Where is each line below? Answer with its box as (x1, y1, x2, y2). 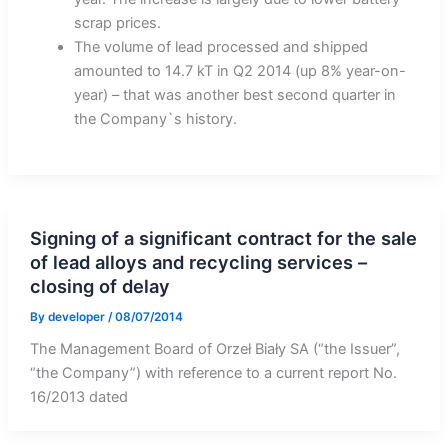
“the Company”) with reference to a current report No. (29, 364, 397, 383)
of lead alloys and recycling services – (29, 250, 367, 273)
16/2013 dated (29, 388, 128, 407)
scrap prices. (73, 13, 165, 32)
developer (47, 309, 108, 324)
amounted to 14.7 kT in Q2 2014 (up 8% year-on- (73, 61, 406, 80)
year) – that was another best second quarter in (73, 85, 396, 104)
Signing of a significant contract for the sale (29, 226, 417, 249)
